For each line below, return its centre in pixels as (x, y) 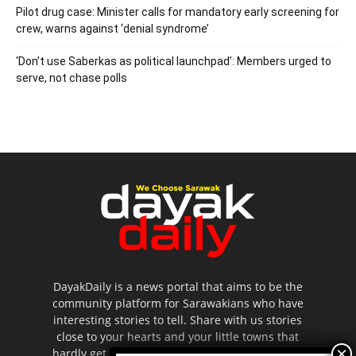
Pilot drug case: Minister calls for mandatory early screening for (178, 12)
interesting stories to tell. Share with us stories (178, 319)
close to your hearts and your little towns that (178, 336)
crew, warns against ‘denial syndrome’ (112, 28)
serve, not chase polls (72, 77)
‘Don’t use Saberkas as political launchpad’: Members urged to (174, 61)
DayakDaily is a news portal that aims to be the (178, 286)
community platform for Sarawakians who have (178, 303)
